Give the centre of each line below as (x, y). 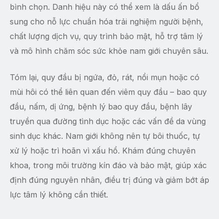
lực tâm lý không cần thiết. (59, 195)
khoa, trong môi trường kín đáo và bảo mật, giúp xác (108, 165)
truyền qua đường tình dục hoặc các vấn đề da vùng (108, 121)
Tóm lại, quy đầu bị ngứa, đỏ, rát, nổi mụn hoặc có (105, 77)
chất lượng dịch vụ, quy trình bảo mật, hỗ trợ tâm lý (106, 36)
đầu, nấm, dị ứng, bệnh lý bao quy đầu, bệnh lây (101, 107)
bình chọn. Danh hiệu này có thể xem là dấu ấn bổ (105, 7)
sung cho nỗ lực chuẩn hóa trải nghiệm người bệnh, (107, 22)
